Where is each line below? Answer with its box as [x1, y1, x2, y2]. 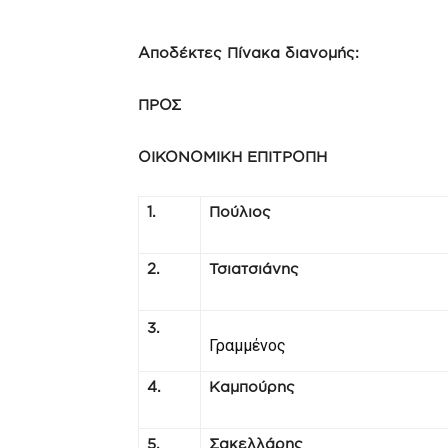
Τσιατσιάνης [209, 260, 299, 277]
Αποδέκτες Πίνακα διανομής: [138, 44, 359, 61]
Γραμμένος [209, 336, 286, 355]
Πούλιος [209, 203, 271, 220]
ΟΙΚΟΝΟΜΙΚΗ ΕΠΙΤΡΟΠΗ [138, 148, 327, 165]
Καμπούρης [209, 378, 295, 395]
